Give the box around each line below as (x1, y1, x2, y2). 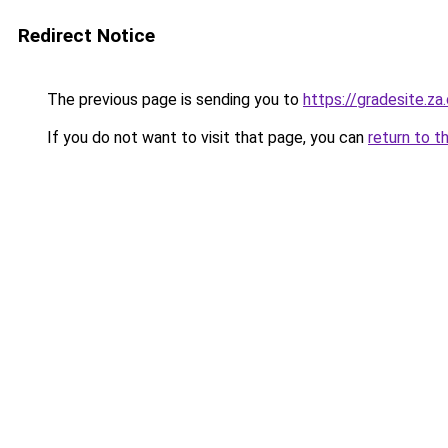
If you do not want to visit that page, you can (43, 128, 368, 147)
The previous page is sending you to (43, 90, 303, 109)
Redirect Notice (18, 24, 155, 47)
